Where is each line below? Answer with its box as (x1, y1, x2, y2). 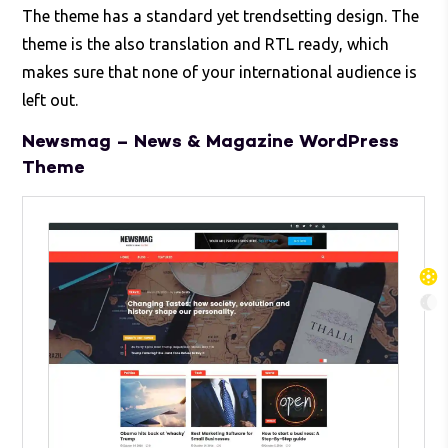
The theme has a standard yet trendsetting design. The (22, 7, 420, 26)
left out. (22, 91, 79, 110)
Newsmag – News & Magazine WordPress (22, 130, 400, 155)
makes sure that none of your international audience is (22, 63, 418, 82)
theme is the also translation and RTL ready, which (22, 35, 390, 54)
